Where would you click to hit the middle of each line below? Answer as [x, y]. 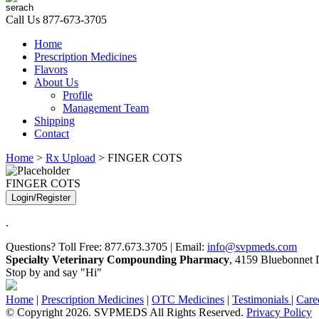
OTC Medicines [188, 299]
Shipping [54, 121]
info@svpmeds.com [252, 247]
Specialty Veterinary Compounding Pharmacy [117, 260]
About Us [56, 82]
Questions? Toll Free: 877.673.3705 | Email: [106, 247]
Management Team [106, 108]
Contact [52, 134]
